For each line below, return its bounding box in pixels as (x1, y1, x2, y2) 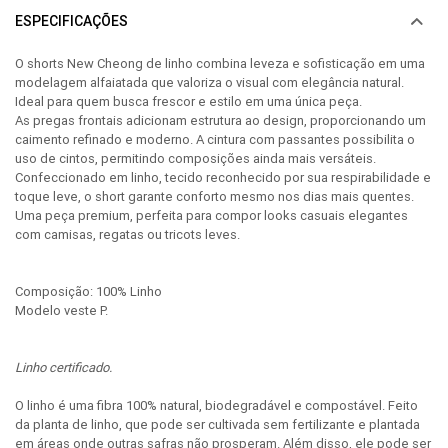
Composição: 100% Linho (15, 282, 162, 300)
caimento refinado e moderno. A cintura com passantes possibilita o (15, 130, 415, 148)
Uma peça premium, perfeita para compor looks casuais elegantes (15, 206, 408, 224)
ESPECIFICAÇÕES (15, 11, 128, 30)
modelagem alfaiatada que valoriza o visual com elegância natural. (15, 73, 404, 91)
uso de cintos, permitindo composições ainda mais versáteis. (15, 149, 376, 167)
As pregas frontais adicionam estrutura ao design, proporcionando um (15, 111, 426, 129)
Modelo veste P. (15, 301, 108, 319)
